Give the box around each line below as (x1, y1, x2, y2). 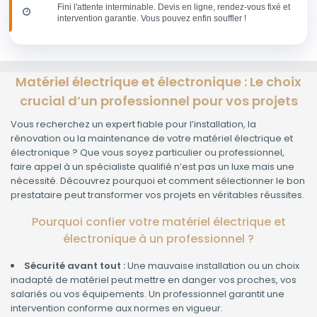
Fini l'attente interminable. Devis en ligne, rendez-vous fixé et (57, 2, 290, 13)
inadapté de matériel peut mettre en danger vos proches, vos (11, 273, 296, 287)
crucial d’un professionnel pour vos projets (19, 92, 298, 110)
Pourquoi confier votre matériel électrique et (31, 214, 286, 231)
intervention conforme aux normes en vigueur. (11, 301, 223, 316)
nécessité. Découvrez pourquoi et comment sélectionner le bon (11, 174, 305, 188)
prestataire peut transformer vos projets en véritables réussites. (11, 188, 304, 202)
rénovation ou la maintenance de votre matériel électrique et (11, 132, 293, 146)
